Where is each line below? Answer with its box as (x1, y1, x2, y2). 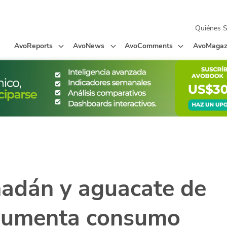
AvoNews (73, 40, 105, 50)
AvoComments (125, 40, 173, 50)
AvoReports (14, 40, 53, 50)
